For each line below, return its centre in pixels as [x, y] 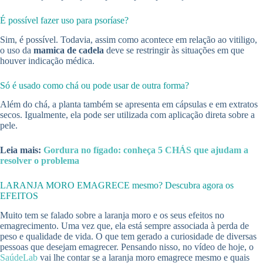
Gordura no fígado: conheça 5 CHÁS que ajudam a [146, 150]
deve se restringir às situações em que [174, 50]
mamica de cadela [68, 50]
